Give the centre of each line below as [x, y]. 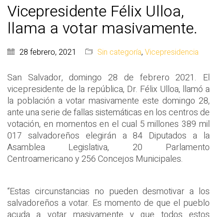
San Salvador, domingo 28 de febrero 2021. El [108, 78]
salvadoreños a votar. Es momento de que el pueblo [108, 203]
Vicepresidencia [172, 53]
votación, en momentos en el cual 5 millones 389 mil [108, 124]
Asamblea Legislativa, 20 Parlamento [108, 148]
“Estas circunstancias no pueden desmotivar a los [108, 192]
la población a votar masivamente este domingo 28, [108, 101]
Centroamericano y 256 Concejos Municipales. [95, 159]
